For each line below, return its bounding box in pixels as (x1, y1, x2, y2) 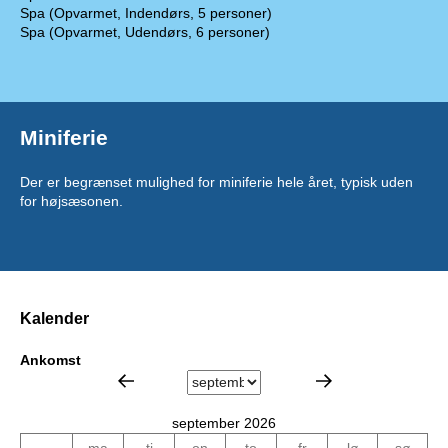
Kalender (20, 309, 89, 328)
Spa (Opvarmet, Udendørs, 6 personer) (20, 24, 270, 40)
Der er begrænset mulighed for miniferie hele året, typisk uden (20, 174, 413, 190)
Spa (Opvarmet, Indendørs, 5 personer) (20, 5, 272, 21)
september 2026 (172, 414, 276, 431)
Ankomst (20, 351, 81, 368)
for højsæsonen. (20, 193, 123, 209)
